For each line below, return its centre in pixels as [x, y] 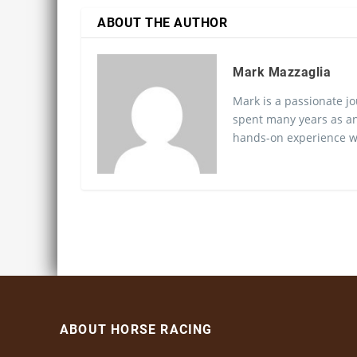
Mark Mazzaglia [282, 72]
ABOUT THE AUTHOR [162, 23]
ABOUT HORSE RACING [136, 330]
